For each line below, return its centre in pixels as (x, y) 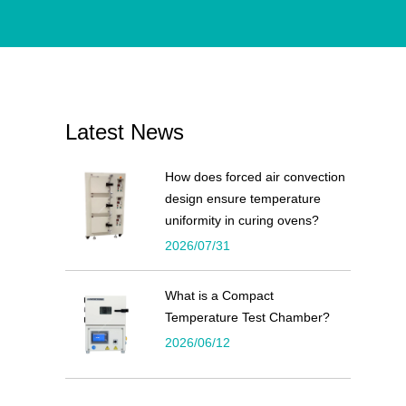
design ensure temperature (243, 198)
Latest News (125, 131)
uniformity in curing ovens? (242, 220)
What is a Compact (220, 295)
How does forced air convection (256, 176)
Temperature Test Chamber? (248, 317)
